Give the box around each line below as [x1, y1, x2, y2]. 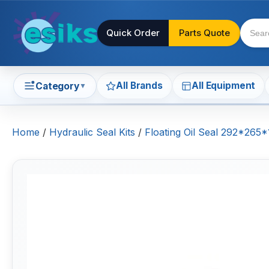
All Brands [116, 80, 163, 92]
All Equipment [192, 80, 256, 92]
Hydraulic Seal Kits [49, 126, 135, 139]
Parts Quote [178, 27, 230, 38]
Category [35, 80, 79, 92]
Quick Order [106, 27, 160, 38]
